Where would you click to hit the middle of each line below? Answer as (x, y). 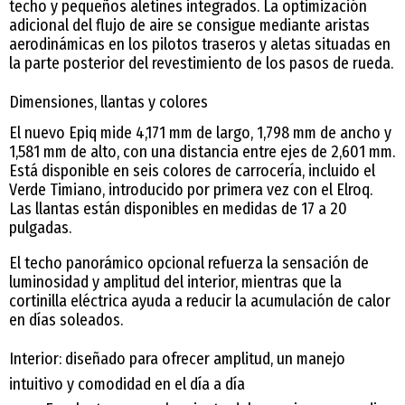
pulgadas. (40, 227)
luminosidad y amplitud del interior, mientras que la (175, 282)
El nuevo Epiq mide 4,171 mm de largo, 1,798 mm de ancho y (200, 132)
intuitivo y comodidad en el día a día (127, 384)
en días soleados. (66, 320)
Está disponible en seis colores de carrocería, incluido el (192, 170)
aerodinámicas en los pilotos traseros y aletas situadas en (200, 44)
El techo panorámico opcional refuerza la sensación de (189, 263)
